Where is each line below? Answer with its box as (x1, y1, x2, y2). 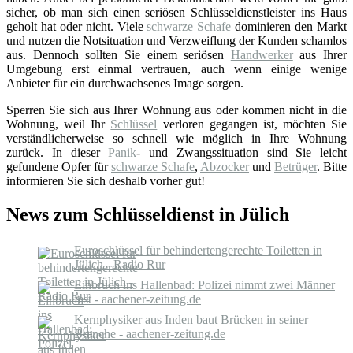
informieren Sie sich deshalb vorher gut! (6, 173, 205, 188)
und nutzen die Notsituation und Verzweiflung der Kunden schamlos (6, 33, 347, 47)
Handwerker (230, 47, 293, 61)
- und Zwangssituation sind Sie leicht (136, 145, 347, 159)
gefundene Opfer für (6, 159, 111, 173)
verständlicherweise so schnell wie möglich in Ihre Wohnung (6, 131, 347, 145)
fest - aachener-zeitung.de (74, 292, 201, 306)
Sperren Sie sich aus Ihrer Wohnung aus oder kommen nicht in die (6, 102, 347, 117)
